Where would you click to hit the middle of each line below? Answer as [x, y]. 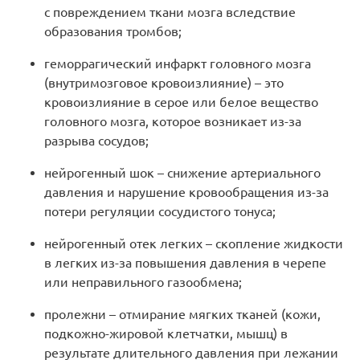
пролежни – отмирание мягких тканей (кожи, [182, 315]
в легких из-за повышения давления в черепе [185, 263]
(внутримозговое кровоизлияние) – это [164, 83]
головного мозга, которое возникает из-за [173, 122]
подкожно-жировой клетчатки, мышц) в [166, 334]
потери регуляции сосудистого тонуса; [160, 212]
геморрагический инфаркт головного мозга [178, 64]
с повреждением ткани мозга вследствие [170, 12]
